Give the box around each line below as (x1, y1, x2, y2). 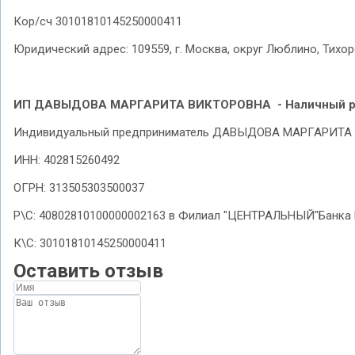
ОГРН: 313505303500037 (13, 181, 144, 195)
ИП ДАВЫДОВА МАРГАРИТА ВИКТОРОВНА (13, 97, 274, 112)
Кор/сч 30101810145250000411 (13, 14, 182, 29)
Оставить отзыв (13, 260, 163, 282)
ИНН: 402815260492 (13, 153, 120, 167)
